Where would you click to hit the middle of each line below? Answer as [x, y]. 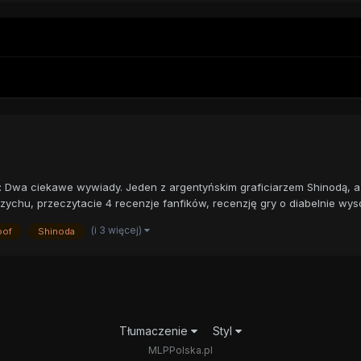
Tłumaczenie [155, 330]
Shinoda [56, 231]
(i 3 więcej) [117, 230]
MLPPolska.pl [180, 350]
